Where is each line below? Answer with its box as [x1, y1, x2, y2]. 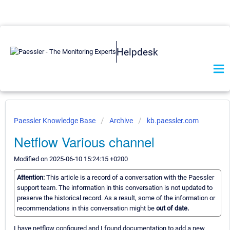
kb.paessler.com [147, 117, 199, 125]
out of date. [156, 204, 189, 213]
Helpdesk [117, 46, 158, 58]
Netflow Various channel [14, 132, 155, 151]
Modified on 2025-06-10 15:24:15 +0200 [14, 155, 128, 163]
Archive [109, 117, 133, 125]
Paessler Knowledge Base [14, 117, 97, 125]
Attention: [17, 174, 46, 182]
